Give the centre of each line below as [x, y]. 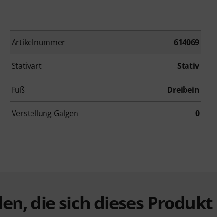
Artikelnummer [38, 42]
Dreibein [183, 90]
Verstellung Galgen [45, 114]
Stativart [26, 66]
